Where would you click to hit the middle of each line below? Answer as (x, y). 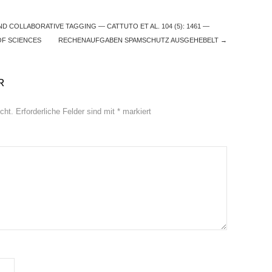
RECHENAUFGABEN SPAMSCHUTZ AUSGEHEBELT (139, 40)
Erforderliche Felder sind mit (66, 111)
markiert (136, 111)
